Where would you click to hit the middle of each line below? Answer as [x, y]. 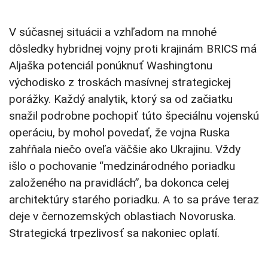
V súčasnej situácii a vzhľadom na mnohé [113, 32]
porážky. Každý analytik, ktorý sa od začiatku [121, 99]
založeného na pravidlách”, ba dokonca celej [119, 183]
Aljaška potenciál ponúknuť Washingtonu [111, 66]
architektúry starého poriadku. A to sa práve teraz [134, 200]
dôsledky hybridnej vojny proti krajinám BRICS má [133, 49]
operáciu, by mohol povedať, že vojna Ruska [119, 133]
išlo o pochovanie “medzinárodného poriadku [122, 166]
